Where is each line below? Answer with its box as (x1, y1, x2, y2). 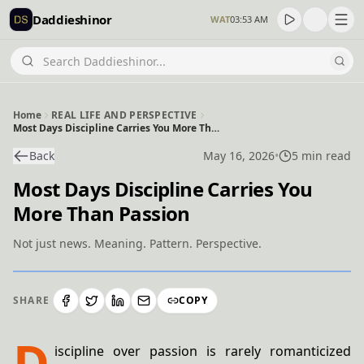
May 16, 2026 (202, 148, 275, 163)
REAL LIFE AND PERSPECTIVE (51, 108, 197, 122)
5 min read (291, 148, 351, 163)
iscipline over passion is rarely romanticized (54, 342, 351, 360)
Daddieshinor (32, 11, 112, 28)
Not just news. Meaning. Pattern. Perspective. (13, 236, 262, 251)
